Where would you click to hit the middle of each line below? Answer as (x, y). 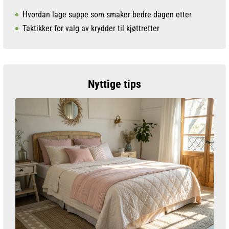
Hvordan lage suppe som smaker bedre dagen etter (107, 14)
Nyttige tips (114, 84)
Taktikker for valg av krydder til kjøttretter (91, 28)
